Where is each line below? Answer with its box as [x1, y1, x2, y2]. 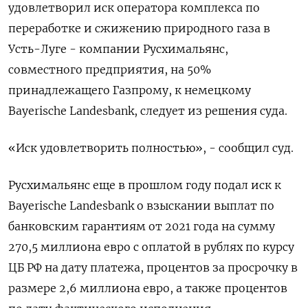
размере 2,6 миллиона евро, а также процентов [8, 281, 287, 295]
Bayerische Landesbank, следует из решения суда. [8, 104, 287, 118]
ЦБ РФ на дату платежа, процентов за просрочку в [8, 261, 298, 274]
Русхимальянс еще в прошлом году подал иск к [8, 178, 281, 192]
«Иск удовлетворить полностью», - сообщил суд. [8, 141, 294, 155]
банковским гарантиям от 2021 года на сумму [8, 219, 275, 233]
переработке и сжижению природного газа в [8, 21, 270, 35]
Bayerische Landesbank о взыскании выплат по [8, 199, 274, 212]
